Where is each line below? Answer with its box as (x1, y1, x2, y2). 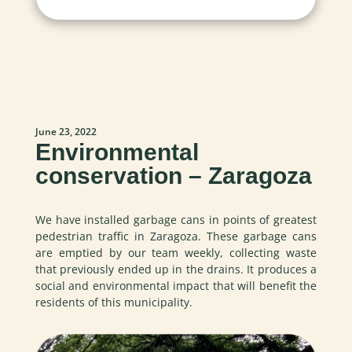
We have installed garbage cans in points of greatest (35, 211, 317, 227)
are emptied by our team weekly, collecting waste (35, 244, 317, 260)
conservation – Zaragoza (35, 162, 312, 189)
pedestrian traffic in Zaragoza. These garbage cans (35, 228, 317, 244)
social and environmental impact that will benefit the (35, 277, 317, 293)
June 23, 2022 (35, 124, 97, 138)
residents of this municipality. (35, 294, 192, 310)
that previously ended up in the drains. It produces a (35, 261, 317, 277)
